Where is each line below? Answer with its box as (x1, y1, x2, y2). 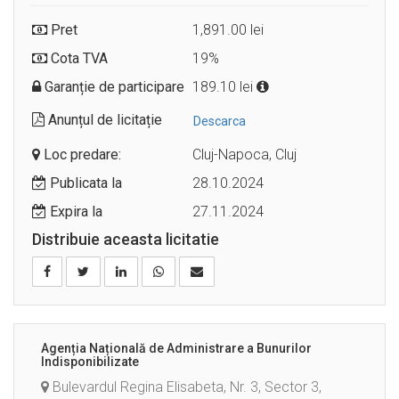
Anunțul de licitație (45, 111, 162, 129)
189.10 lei (192, 78, 256, 96)
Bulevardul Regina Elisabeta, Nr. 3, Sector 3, (49, 379, 322, 396)
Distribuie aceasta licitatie (32, 230, 219, 249)
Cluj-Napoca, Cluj (192, 146, 297, 164)
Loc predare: (40, 146, 121, 164)
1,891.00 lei (192, 21, 264, 39)
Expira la (46, 203, 102, 221)
